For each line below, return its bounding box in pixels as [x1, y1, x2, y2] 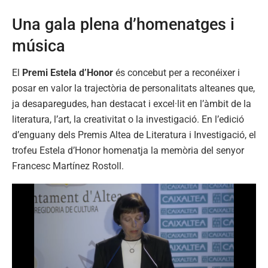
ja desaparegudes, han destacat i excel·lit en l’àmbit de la [12, 98, 251, 110]
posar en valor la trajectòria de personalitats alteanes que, [12, 83, 255, 95]
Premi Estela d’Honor [22, 67, 113, 79]
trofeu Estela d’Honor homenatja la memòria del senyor [12, 145, 244, 157]
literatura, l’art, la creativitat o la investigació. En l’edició [12, 114, 244, 126]
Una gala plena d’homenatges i [12, 15, 234, 35]
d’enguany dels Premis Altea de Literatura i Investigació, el [12, 129, 256, 141]
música [12, 36, 65, 56]
